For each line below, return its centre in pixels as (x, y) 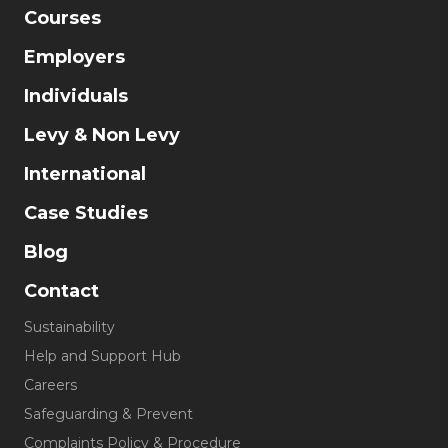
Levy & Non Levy (102, 135)
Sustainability (69, 327)
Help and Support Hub (102, 356)
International (85, 174)
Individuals (76, 96)
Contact (61, 291)
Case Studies (86, 213)
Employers (74, 57)
